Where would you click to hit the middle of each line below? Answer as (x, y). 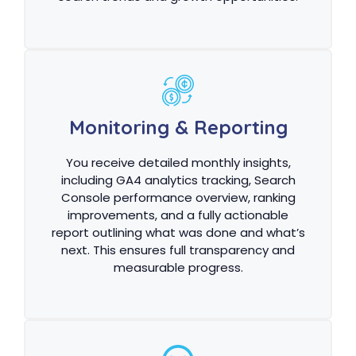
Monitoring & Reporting (178, 127)
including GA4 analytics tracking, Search (178, 180)
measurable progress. (178, 267)
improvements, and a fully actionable (178, 215)
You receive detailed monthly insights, (178, 162)
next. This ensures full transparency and (178, 250)
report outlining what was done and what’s (178, 232)
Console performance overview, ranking (178, 197)
